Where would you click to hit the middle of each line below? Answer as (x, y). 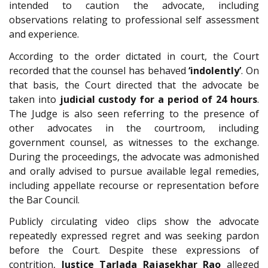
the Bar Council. (44, 200)
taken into (34, 99)
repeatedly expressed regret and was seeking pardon (134, 236)
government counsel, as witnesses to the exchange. (134, 142)
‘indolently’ (214, 70)
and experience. (44, 34)
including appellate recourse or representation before (134, 185)
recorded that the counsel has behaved (98, 70)
